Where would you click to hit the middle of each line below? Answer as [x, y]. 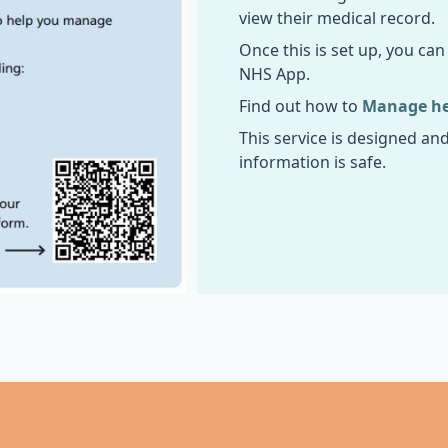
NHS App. [274, 74]
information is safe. [312, 162]
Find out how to [300, 106]
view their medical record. [337, 18]
